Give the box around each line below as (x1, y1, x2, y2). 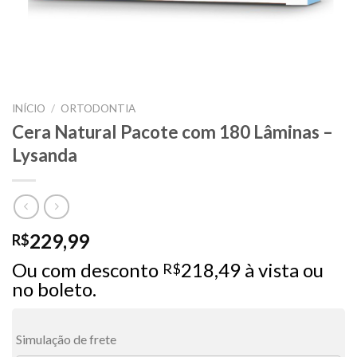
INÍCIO (12, 102, 45, 115)
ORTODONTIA (61, 102, 136, 115)
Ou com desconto (12, 258, 159, 282)
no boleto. (12, 277, 96, 301)
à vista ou (245, 258, 324, 282)
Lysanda (12, 143, 77, 166)
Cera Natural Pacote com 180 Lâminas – (12, 120, 333, 143)
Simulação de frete (16, 331, 116, 347)
